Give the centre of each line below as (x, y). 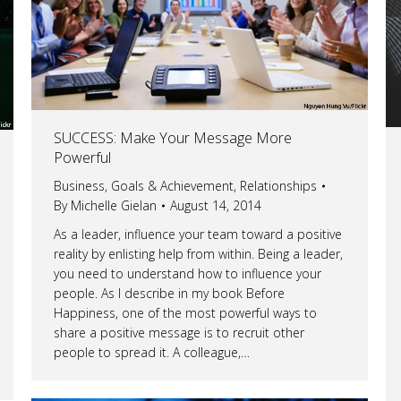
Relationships (278, 185)
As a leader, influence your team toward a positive (198, 234)
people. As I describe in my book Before (169, 293)
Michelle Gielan (114, 205)
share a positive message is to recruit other (179, 332)
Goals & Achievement (172, 185)
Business (79, 185)
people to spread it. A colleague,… (152, 352)
